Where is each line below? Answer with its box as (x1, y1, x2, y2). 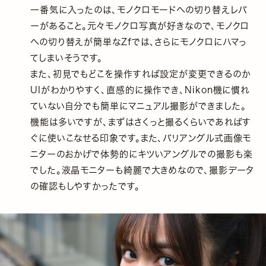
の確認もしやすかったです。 (30, 181, 140, 191)
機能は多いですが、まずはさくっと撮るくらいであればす (30, 117, 252, 126)
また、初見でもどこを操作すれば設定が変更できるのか (30, 69, 251, 78)
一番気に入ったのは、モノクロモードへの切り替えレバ (30, 5, 247, 14)
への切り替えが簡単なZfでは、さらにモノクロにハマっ (30, 37, 248, 46)
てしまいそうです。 (30, 53, 103, 62)
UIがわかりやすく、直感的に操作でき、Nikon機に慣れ (30, 85, 250, 94)
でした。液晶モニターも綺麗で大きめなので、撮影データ (30, 165, 255, 175)
